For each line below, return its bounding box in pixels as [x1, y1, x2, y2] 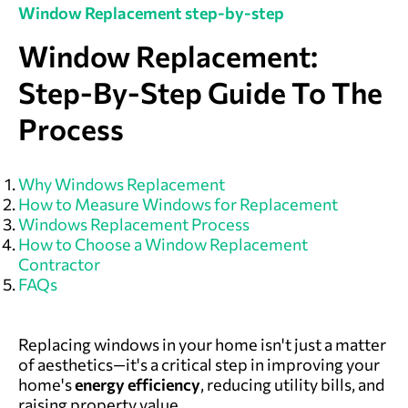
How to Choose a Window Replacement [18, 234, 308, 254]
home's [18, 374, 75, 394]
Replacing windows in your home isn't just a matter [18, 334, 386, 354]
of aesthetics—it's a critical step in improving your [18, 354, 380, 374]
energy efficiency [75, 374, 200, 394]
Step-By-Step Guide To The [18, 74, 382, 110]
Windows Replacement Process [18, 214, 250, 234]
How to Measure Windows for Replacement [18, 194, 338, 214]
